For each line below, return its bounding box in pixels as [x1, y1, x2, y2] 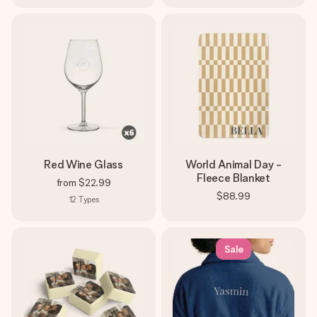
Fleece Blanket [197, 171, 270, 185]
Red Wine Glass [44, 158, 123, 171]
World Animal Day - [185, 158, 282, 171]
